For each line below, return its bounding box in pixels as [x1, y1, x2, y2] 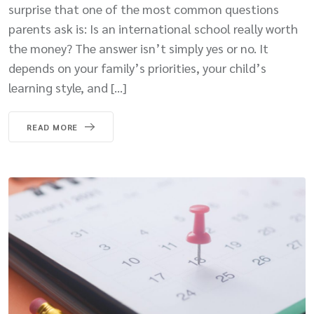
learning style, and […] [8, 79, 127, 96]
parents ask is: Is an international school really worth [8, 20, 298, 37]
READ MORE [27, 121, 78, 133]
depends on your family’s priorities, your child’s [8, 60, 266, 76]
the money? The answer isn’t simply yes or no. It [8, 40, 268, 57]
